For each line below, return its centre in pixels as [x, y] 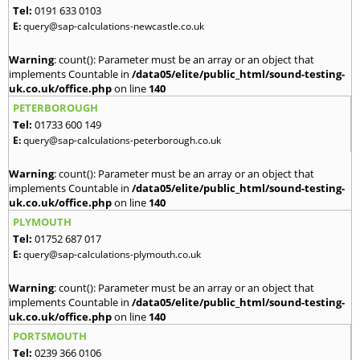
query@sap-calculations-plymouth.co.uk [112, 255]
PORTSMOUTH [50, 336]
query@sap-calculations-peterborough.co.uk [122, 141]
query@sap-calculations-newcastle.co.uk [114, 27]
